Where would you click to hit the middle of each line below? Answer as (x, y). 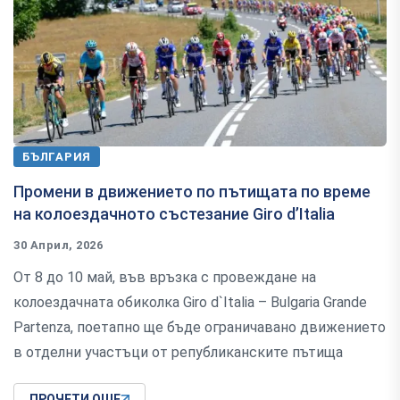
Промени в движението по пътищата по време (192, 192)
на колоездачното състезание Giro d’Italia (174, 214)
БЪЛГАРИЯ (57, 157)
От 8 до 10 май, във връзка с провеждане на (165, 278)
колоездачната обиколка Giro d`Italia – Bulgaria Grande (190, 303)
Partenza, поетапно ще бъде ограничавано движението (200, 328)
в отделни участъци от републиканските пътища (178, 353)
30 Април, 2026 (58, 246)
